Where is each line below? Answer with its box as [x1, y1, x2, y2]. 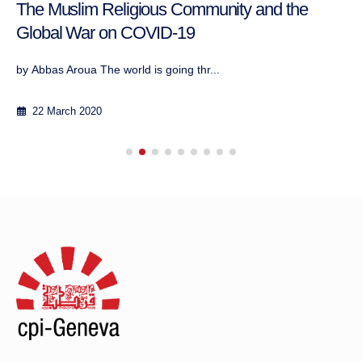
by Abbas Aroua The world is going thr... [16, 63, 220, 77]
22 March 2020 [28, 106, 102, 118]
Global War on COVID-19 [16, 23, 195, 44]
